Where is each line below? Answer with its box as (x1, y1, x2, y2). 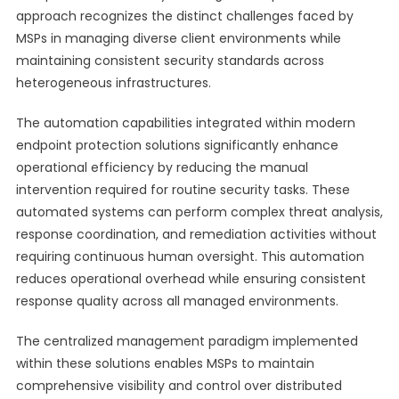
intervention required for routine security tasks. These (15, 181, 350, 199)
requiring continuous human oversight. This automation (15, 248, 364, 265)
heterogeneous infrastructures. (15, 74, 211, 92)
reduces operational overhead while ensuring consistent (15, 270, 366, 288)
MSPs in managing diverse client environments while (15, 29, 341, 47)
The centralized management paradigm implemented (15, 332, 358, 350)
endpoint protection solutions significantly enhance (15, 136, 338, 154)
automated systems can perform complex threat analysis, (15, 203, 383, 221)
